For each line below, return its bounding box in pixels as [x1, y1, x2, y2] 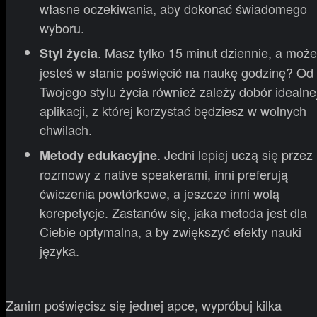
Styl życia [40, 43, 98, 62]
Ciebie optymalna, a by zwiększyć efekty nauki [40, 221, 301, 241]
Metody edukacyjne [40, 145, 157, 164]
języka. [40, 241, 79, 260]
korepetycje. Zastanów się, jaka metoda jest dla [40, 202, 307, 221]
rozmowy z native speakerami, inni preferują [40, 164, 288, 183]
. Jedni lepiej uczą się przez [157, 144, 313, 163]
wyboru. [40, 18, 84, 37]
